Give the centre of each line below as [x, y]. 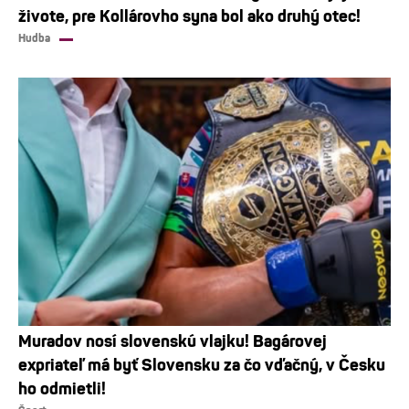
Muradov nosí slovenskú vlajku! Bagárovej [173, 341]
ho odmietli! [62, 388]
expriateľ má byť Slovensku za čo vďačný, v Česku [202, 365]
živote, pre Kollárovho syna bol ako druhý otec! [189, 17]
